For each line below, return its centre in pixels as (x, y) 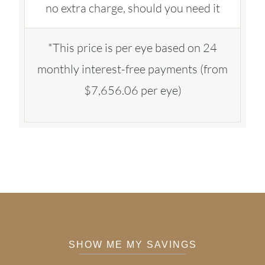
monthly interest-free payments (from (132, 69)
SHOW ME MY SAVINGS (132, 245)
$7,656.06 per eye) (132, 90)
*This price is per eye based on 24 (132, 47)
